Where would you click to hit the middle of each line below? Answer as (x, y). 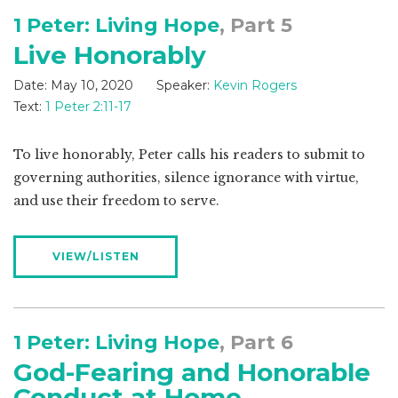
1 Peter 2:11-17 (88, 107)
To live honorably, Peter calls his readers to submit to (189, 155)
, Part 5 (256, 26)
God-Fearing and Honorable (192, 373)
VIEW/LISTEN (96, 257)
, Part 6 (256, 343)
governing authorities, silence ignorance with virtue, (186, 178)
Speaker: (183, 86)
